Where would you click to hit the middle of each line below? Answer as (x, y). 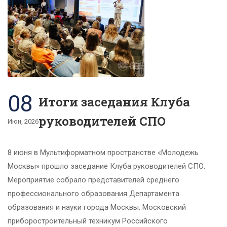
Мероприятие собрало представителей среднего (93, 180)
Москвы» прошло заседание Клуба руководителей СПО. (106, 166)
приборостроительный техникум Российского (88, 221)
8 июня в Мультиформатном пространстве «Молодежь (103, 153)
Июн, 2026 (23, 122)
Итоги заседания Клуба (114, 102)
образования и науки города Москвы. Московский (97, 207)
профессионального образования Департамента (93, 194)
